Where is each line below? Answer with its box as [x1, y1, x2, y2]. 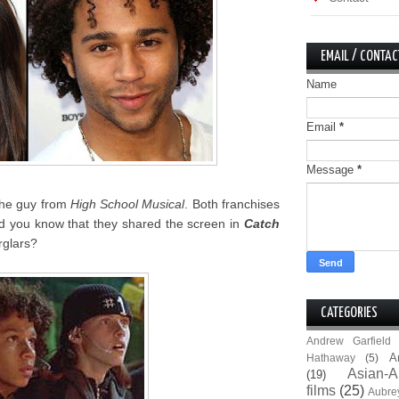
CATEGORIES [321, 306, 378, 320]
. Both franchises [184, 197, 281, 211]
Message [306, 163, 357, 176]
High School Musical [69, 197, 185, 211]
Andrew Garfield [306, 335, 392, 346]
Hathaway [306, 352, 355, 363]
